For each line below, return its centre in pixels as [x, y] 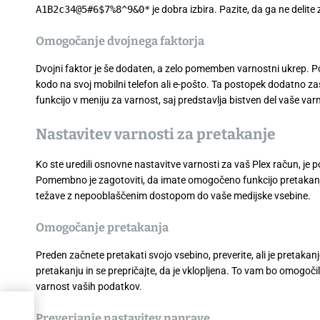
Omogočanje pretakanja [102, 227]
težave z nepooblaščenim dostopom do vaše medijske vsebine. [173, 195]
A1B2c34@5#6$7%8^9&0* [93, 9]
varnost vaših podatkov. [89, 286]
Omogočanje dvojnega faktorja [120, 41]
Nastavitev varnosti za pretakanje [156, 134]
